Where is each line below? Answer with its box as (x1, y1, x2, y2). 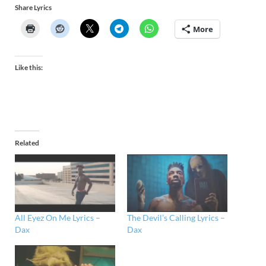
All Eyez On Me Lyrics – (15, 212, 100, 223)
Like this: (15, 63, 43, 72)
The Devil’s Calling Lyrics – (127, 212, 225, 223)
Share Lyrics (15, 3, 52, 12)
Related (15, 138, 39, 148)
